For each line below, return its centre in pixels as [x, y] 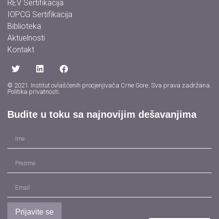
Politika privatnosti [33, 91]
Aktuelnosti [26, 38]
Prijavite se [34, 212]
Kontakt [21, 50]
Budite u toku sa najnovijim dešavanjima [102, 114]
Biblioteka [24, 26]
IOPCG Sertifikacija [40, 15]
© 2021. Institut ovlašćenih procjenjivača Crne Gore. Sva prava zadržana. [109, 85]
